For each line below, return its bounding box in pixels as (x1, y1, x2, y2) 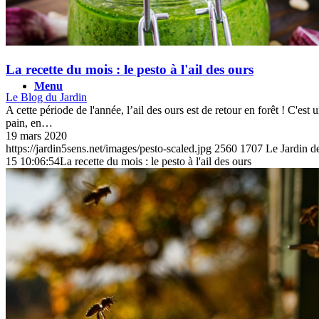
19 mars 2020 (6, 129, 67, 142)
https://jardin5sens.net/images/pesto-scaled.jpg (6, 142, 211, 155)
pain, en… (6, 116, 53, 129)
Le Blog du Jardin (6, 90, 87, 103)
